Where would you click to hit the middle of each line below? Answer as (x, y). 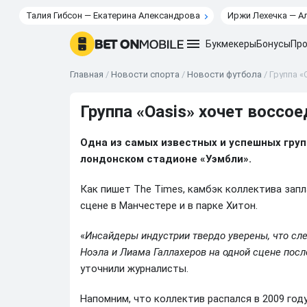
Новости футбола (224, 74)
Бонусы (273, 44)
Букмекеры (231, 44)
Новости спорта (145, 74)
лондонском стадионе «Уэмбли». (166, 159)
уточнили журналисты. (134, 269)
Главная (87, 74)
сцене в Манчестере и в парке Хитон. (169, 206)
